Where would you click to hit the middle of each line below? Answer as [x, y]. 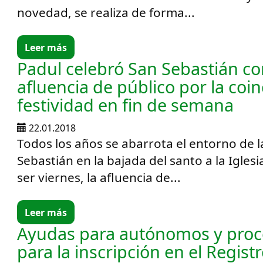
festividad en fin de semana [126, 105]
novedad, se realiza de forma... [106, 12]
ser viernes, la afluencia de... [99, 177]
